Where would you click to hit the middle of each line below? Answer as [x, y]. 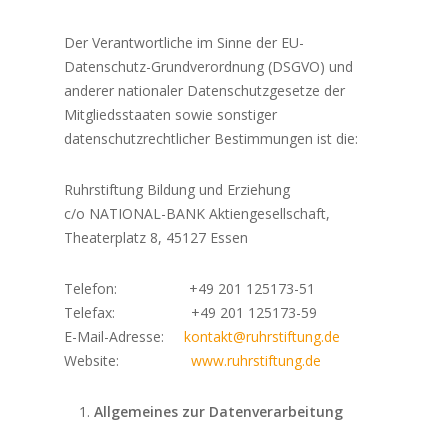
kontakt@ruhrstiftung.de [262, 337]
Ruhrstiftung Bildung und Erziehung [177, 190]
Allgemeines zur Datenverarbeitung [219, 412]
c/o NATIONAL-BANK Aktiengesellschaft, [197, 214]
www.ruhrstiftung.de [256, 361]
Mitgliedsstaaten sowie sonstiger [171, 115]
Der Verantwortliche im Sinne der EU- [184, 43]
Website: [128, 361]
